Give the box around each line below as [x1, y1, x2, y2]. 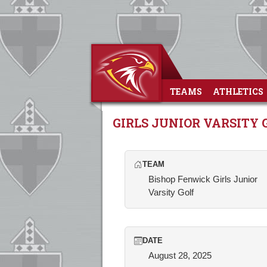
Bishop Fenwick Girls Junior [148, 174, 257, 184]
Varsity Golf [148, 187, 194, 197]
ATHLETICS [213, 86, 263, 97]
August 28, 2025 [148, 250, 212, 260]
